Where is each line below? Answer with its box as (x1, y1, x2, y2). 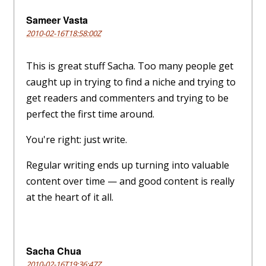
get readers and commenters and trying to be (26, 91, 229, 105)
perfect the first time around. (26, 107, 154, 121)
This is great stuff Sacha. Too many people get (26, 59, 233, 73)
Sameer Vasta (26, 13, 88, 27)
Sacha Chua (26, 244, 81, 258)
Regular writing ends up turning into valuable (26, 159, 229, 172)
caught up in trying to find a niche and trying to (26, 75, 236, 89)
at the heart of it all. (26, 191, 113, 204)
